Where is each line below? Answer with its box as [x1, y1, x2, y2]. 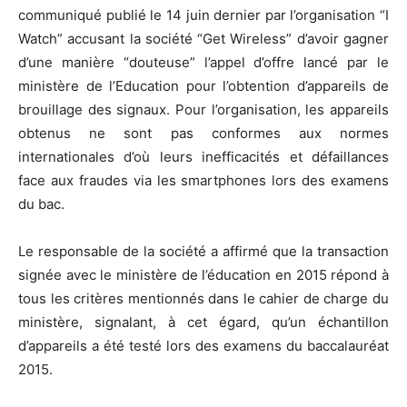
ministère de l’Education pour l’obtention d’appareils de [18, 76, 389, 94]
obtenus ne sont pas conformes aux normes [18, 124, 389, 142]
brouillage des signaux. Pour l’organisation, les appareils [18, 100, 389, 118]
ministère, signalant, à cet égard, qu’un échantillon [18, 313, 389, 331]
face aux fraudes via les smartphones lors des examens [18, 171, 389, 189]
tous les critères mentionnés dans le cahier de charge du [18, 289, 389, 307]
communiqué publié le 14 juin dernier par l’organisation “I [18, 5, 389, 24]
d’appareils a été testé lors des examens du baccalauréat [18, 336, 389, 354]
